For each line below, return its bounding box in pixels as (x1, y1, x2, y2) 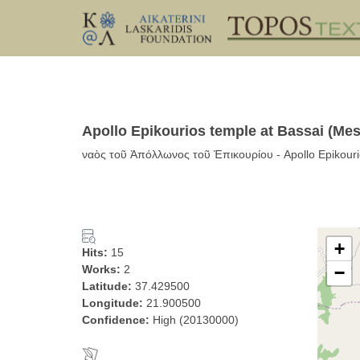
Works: (82, 263, 124, 276)
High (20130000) (153, 313, 239, 326)
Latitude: (82, 280, 135, 292)
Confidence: (82, 313, 153, 326)
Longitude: (82, 297, 146, 309)
